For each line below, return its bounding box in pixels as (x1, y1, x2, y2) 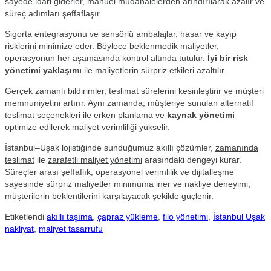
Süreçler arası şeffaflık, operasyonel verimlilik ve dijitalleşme (5, 166, 234, 177)
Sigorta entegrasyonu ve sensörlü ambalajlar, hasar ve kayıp (5, 28, 237, 39)
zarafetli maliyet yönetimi (48, 154, 142, 165)
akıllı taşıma (47, 211, 93, 221)
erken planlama (94, 109, 153, 120)
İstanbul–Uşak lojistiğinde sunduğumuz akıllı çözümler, (5, 142, 215, 152)
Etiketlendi (5, 211, 47, 221)
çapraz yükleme (97, 211, 158, 221)
